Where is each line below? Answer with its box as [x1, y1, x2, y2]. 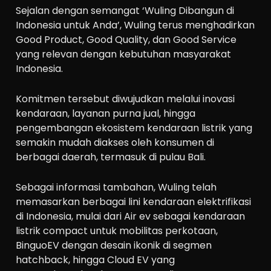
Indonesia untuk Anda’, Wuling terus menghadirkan [16, 18, 255, 33]
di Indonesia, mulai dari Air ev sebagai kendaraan [16, 209, 246, 223]
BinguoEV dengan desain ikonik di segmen [16, 238, 212, 252]
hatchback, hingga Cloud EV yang [16, 252, 175, 267]
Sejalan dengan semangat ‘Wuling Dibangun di [16, 4, 235, 18]
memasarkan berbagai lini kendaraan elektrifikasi [16, 194, 252, 209]
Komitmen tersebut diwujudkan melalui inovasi [16, 91, 235, 106]
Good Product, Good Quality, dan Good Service [16, 33, 237, 47]
